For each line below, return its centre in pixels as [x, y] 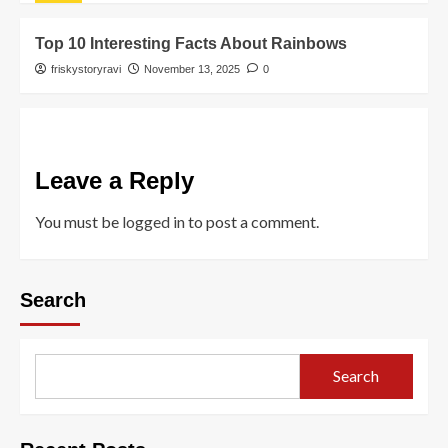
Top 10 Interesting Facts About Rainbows [191, 43]
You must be [78, 221]
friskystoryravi [86, 68]
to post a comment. [252, 221]
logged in [153, 221]
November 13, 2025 [192, 68]
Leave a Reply [114, 180]
